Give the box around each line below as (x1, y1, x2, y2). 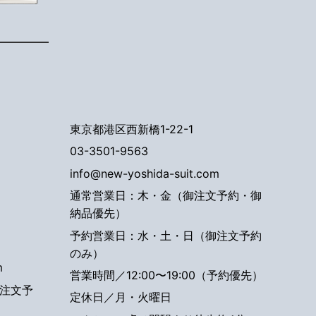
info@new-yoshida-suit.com (69, 166, 219, 181)
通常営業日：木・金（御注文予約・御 (69, 188, 262, 203)
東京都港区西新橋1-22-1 (69, 122, 193, 136)
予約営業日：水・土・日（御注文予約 (69, 228, 262, 243)
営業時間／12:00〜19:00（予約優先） (69, 267, 263, 282)
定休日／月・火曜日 (69, 290, 171, 305)
